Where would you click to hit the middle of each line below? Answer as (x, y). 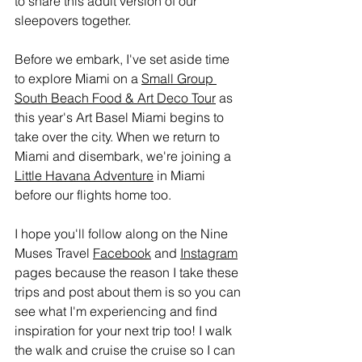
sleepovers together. (73, 20)
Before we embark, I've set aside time (124, 59)
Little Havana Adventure (84, 175)
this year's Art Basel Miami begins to (121, 117)
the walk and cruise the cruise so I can (126, 350)
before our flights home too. (93, 195)
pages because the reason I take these (128, 272)
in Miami (181, 175)
